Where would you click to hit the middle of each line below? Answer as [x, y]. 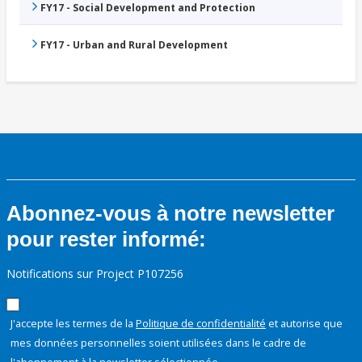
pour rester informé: [106, 240]
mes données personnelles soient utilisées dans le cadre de [158, 343]
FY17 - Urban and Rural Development [134, 45]
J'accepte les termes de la [73, 324]
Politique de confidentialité [201, 324]
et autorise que [304, 324]
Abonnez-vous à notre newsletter [170, 214]
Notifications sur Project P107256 [95, 274]
